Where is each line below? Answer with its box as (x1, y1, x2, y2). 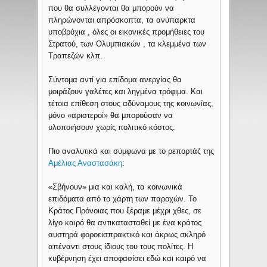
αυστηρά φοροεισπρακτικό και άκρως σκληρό (48, 230, 206, 240)
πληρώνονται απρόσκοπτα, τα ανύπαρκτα (48, 15, 196, 25)
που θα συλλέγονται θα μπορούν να (48, 4, 175, 13)
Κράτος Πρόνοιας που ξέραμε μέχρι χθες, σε (48, 206, 202, 216)
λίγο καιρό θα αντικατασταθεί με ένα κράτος (48, 218, 202, 228)
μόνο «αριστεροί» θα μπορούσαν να (48, 111, 173, 120)
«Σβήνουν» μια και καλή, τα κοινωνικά (48, 182, 183, 192)
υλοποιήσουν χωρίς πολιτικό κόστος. (48, 123, 176, 132)
